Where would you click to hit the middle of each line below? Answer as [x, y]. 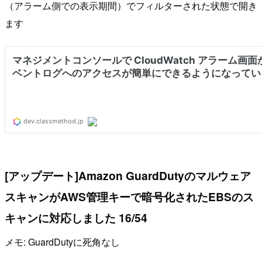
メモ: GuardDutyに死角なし [62, 242]
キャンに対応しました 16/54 [76, 217]
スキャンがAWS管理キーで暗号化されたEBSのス [129, 196]
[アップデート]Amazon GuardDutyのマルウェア [128, 175]
